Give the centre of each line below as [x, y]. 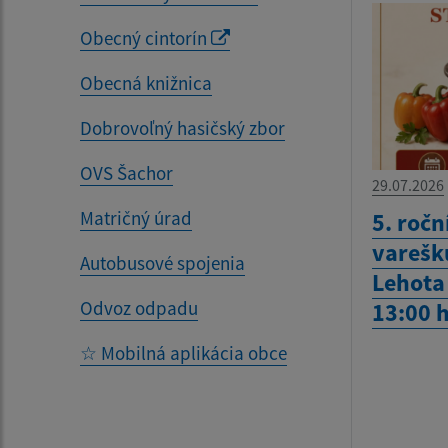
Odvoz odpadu [139, 307]
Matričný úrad [136, 217]
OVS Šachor [126, 172]
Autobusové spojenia [162, 262]
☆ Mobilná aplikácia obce [183, 352]
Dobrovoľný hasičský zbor [182, 127]
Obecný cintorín [145, 37]
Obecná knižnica [146, 82]
